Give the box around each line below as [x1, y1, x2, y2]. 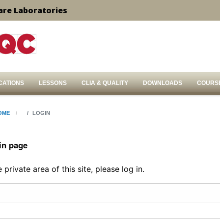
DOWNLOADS [143, 80, 182, 86]
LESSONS [39, 80, 67, 86]
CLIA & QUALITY [82, 80, 128, 86]
